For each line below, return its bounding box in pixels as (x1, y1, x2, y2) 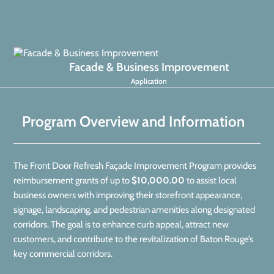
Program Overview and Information (22, 113, 245, 130)
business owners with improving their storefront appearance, (13, 190, 242, 201)
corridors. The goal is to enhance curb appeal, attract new (13, 219, 229, 230)
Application (130, 76, 167, 86)
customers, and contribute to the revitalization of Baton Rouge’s (13, 234, 253, 245)
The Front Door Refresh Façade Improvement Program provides (13, 160, 256, 171)
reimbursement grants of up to (13, 175, 130, 186)
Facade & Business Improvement (68, 60, 229, 74)
